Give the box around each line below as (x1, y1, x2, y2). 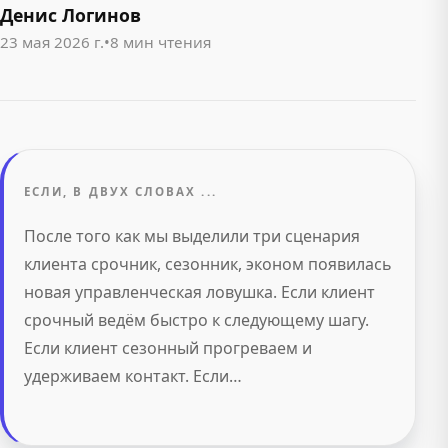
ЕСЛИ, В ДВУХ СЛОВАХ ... (24, 184, 217, 200)
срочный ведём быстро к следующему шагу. (24, 309, 369, 332)
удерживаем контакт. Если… (24, 365, 242, 388)
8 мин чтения (110, 32, 211, 53)
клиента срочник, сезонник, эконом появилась (24, 253, 392, 276)
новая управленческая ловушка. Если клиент (24, 281, 375, 304)
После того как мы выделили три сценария (24, 225, 360, 248)
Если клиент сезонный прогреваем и (24, 337, 312, 360)
